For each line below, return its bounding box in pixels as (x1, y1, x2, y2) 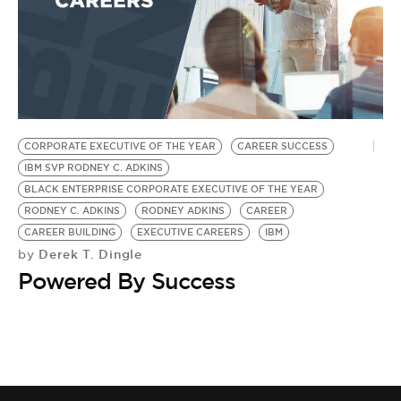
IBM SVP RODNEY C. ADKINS (24, 161, 163, 174)
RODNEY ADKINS (141, 204, 225, 217)
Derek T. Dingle (34, 245, 142, 262)
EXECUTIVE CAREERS (137, 226, 243, 238)
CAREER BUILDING (24, 226, 115, 238)
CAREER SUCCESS (237, 140, 328, 152)
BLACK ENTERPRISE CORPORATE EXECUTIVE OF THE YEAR (24, 183, 318, 195)
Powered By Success (18, 266, 235, 295)
